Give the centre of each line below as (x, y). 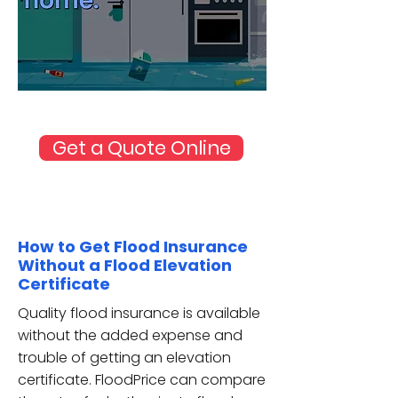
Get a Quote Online (141, 148)
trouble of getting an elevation (124, 358)
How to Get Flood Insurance (133, 247)
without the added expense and (130, 335)
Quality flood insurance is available (139, 313)
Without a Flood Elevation (125, 265)
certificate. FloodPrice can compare (142, 380)
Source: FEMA (226, 108)
